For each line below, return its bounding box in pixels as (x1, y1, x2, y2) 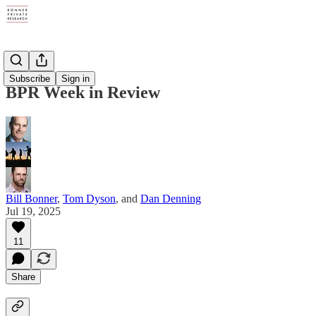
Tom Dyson (63, 192, 116, 205)
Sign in (61, 73, 90, 84)
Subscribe (9, 73, 50, 84)
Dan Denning (140, 192, 201, 205)
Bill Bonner (6, 192, 57, 205)
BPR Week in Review (6, 83, 160, 102)
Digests (6, 56, 39, 68)
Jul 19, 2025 (6, 205, 61, 217)
